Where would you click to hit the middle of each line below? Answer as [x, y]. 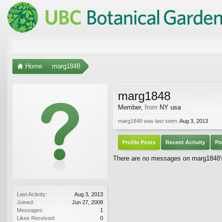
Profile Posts [139, 142]
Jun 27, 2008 [87, 202]
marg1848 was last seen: [148, 121]
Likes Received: [36, 218]
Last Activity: [32, 194]
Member [129, 107]
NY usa [170, 107]
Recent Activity [185, 142]
